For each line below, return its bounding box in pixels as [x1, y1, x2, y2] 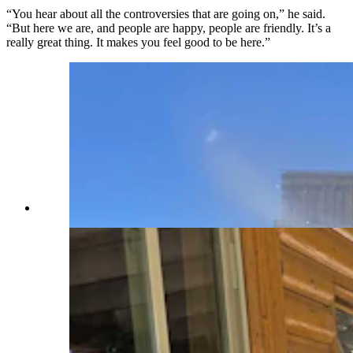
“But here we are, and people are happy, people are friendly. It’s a [6, 21, 331, 35]
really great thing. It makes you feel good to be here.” [6, 35, 270, 50]
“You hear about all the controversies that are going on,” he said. [6, 7, 325, 21]
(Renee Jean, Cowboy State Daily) [69, 200, 242, 214]
